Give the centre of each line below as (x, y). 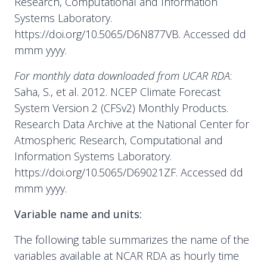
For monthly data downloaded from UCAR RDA (122, 76)
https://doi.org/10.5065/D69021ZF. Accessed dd (129, 172)
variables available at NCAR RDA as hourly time (127, 256)
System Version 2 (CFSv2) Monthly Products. (121, 108)
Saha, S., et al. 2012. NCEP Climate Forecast (117, 92)
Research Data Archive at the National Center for (132, 124)
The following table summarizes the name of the (132, 240)
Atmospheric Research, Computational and (119, 140)
